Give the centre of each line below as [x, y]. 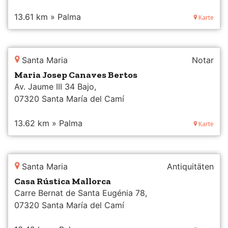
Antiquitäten [190, 166]
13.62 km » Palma [48, 123]
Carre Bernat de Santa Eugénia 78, [81, 193]
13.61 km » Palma [48, 17]
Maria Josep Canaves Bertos [76, 75]
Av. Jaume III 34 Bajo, [55, 86]
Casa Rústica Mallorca [63, 181]
